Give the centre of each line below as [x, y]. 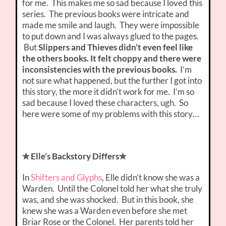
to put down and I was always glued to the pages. [111, 36]
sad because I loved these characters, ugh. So [105, 103]
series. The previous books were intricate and [106, 14]
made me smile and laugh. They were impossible [111, 25]
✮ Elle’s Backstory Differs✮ [74, 156]
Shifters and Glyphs [67, 178]
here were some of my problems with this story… [111, 114]
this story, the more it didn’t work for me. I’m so [108, 92]
